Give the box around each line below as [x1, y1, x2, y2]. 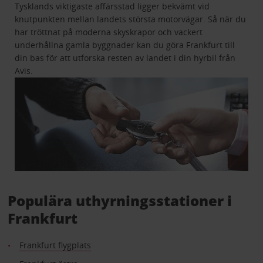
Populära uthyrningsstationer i [7, 190, 232, 210]
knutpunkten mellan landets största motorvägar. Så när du [15, 14, 247, 25]
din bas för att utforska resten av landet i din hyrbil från [15, 52, 236, 64]
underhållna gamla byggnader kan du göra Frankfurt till [15, 39, 235, 51]
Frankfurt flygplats [19, 239, 91, 251]
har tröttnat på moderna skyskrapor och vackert [15, 26, 203, 38]
